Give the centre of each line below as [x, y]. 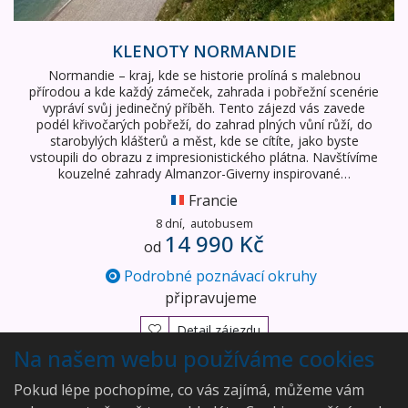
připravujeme [211, 298]
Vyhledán [306, 377]
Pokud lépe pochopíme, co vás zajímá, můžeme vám [189, 390]
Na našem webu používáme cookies [194, 358]
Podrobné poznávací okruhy [220, 276]
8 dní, [171, 224]
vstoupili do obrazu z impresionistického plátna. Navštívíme [204, 158]
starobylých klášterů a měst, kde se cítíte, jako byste [204, 141]
